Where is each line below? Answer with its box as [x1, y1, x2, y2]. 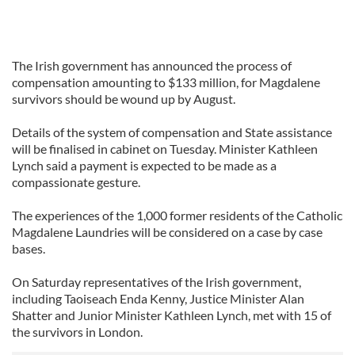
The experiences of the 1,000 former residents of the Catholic [12, 208, 342, 223]
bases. [12, 241, 45, 256]
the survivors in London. [12, 324, 143, 339]
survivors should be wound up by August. [12, 91, 235, 106]
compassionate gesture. [12, 174, 140, 189]
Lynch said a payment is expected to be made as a [12, 158, 277, 173]
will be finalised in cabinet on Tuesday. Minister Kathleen [12, 141, 318, 156]
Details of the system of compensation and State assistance [12, 124, 332, 139]
